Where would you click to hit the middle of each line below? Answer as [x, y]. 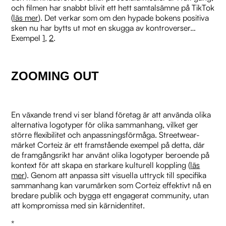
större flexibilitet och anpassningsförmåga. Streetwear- [106, 134]
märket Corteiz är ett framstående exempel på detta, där [108, 145]
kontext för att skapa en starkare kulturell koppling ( [101, 165]
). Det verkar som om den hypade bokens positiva [124, 17]
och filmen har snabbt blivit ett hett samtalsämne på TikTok [113, 7]
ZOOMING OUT [55, 76]
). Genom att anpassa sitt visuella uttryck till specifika [116, 175]
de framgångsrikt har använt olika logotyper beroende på [110, 155]
